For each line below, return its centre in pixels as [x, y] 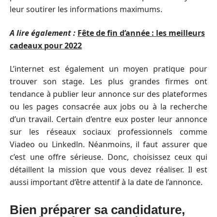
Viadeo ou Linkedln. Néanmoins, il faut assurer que [108, 144]
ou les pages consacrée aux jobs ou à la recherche [108, 107]
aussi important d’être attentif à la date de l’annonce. [106, 182]
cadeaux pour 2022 [46, 45]
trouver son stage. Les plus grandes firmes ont [108, 81]
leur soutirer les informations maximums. [86, 9]
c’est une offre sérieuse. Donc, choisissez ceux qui [108, 157]
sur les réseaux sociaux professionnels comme [108, 132]
